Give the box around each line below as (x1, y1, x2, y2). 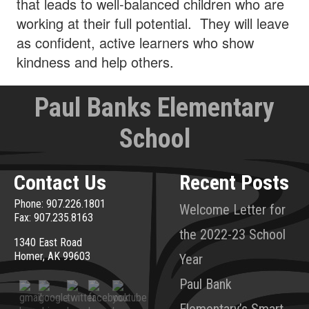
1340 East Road (14, 235, 82, 249)
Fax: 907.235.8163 (14, 210, 93, 224)
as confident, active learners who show (17, 32, 254, 52)
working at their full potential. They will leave (17, 12, 289, 33)
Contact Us (14, 170, 106, 195)
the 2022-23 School (179, 226, 286, 243)
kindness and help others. (17, 51, 174, 72)
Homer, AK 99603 (14, 249, 90, 263)
